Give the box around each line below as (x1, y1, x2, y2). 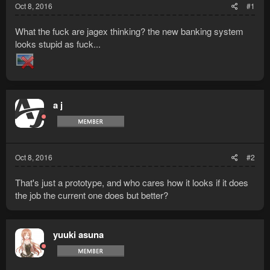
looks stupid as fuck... (15, 37, 101, 51)
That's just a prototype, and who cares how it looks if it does (15, 176, 248, 189)
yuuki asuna (53, 228, 104, 242)
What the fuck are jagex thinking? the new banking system (15, 25, 243, 38)
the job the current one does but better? (15, 189, 168, 202)
